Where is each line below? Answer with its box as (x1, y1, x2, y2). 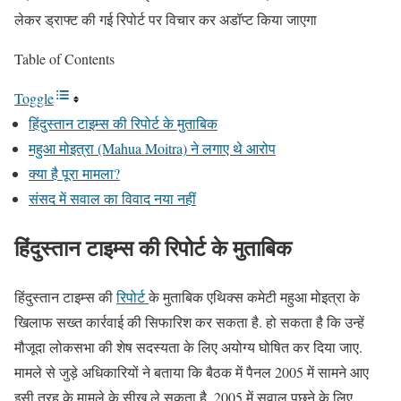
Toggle (14, 89, 54, 108)
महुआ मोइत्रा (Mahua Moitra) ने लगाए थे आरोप (29, 139, 276, 158)
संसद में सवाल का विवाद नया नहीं (29, 189, 196, 209)
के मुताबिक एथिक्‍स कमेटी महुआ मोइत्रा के (149, 286, 360, 306)
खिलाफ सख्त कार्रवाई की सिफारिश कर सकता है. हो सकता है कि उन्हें (14, 311, 364, 331)
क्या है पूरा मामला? (29, 164, 120, 183)
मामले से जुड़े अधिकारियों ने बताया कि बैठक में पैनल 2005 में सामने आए (14, 362, 369, 381)
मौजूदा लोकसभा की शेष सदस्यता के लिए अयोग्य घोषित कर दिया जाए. (14, 337, 363, 356)
